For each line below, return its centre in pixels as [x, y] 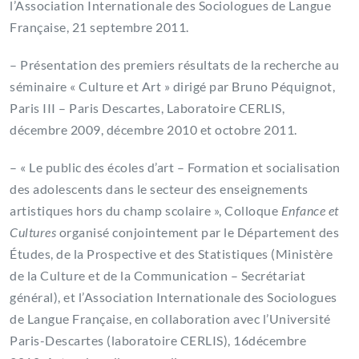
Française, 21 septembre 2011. [99, 27]
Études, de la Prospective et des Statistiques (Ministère [171, 254]
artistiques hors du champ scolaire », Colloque [145, 211]
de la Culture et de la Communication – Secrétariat [157, 276]
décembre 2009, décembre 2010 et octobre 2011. [153, 130]
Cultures [33, 232]
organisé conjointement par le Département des [198, 232]
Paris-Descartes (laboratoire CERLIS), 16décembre [158, 341]
